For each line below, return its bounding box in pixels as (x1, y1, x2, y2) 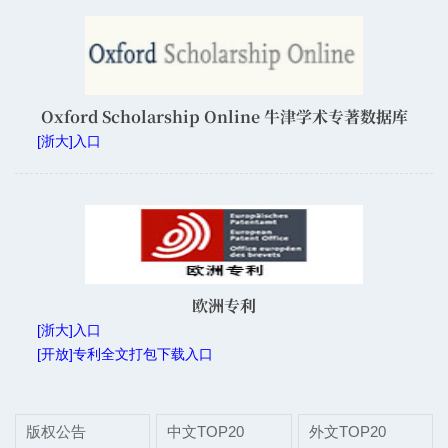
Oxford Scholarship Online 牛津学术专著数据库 (40, 105, 408, 129)
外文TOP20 (308, 422, 386, 440)
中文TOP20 (167, 422, 245, 440)
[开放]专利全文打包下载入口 (37, 345, 213, 362)
